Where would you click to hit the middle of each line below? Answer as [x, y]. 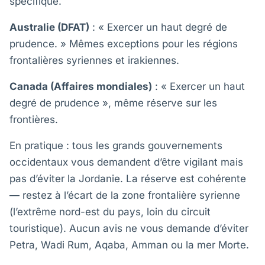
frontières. [34, 119]
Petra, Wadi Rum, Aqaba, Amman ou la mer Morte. [129, 245]
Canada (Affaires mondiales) [81, 86]
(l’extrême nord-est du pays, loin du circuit [110, 212]
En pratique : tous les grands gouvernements [116, 146]
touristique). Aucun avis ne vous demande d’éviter [129, 228]
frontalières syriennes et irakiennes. [94, 60]
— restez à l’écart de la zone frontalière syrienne [125, 195]
